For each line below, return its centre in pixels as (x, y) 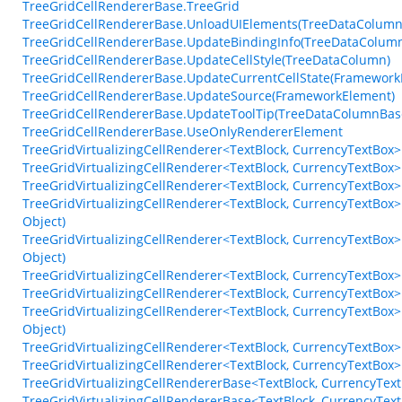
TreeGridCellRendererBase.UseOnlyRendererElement (183, 131)
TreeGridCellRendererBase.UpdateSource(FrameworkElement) (209, 96)
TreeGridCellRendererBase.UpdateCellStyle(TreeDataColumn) (206, 60)
